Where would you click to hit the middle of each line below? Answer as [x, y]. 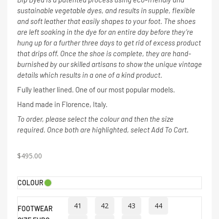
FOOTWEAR [35, 208]
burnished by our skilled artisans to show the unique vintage [109, 64]
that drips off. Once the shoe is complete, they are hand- [104, 53]
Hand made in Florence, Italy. [62, 104]
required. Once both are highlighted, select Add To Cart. [103, 129]
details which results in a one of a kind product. [90, 75]
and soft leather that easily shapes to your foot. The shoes [106, 21]
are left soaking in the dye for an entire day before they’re [105, 32]
